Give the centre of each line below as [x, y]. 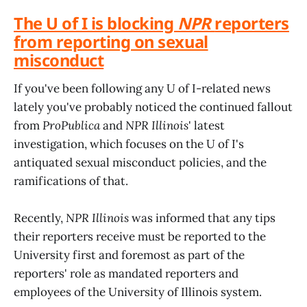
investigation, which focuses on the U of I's [129, 144]
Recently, [40, 218]
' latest [207, 125]
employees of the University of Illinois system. [138, 292]
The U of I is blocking [96, 23]
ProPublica [71, 125]
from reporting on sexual [111, 42]
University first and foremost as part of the [129, 255]
